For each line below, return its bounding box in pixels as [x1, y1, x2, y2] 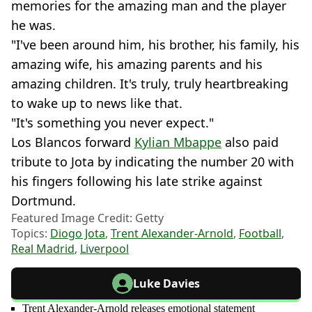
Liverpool [80, 240, 129, 256]
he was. [11, 16, 56, 33]
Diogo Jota [50, 225, 105, 241]
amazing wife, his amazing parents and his [11, 55, 263, 72]
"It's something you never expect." [11, 114, 214, 131]
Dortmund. [11, 192, 76, 209]
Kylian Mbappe [134, 133, 221, 150]
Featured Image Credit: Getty [11, 210, 164, 226]
